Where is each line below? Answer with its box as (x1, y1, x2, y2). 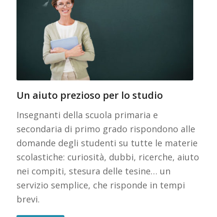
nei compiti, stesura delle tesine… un (16, 165, 170, 177)
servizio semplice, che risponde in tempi (16, 179, 185, 191)
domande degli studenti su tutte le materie (16, 137, 198, 149)
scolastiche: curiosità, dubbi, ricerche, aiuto (16, 151, 199, 163)
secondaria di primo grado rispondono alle (16, 123, 195, 135)
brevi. (16, 193, 40, 205)
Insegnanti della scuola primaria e (16, 109, 158, 121)
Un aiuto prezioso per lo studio (16, 88, 163, 102)
